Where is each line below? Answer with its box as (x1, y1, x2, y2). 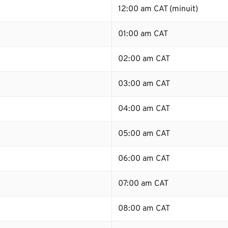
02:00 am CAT (118, 54, 170, 64)
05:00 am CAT (118, 129, 170, 139)
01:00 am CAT (118, 29, 168, 39)
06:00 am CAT (118, 154, 170, 164)
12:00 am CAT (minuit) (118, 4, 198, 14)
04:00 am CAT (118, 104, 170, 114)
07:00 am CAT (118, 179, 168, 189)
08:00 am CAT (118, 204, 170, 214)
